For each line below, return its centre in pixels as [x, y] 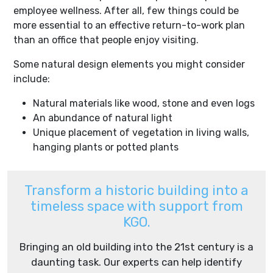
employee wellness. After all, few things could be [126, 10]
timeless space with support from [136, 206]
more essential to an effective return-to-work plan [129, 25]
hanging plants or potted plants [106, 147]
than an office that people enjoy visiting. [107, 40]
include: [33, 79]
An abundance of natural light [104, 118]
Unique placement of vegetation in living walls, [141, 132]
